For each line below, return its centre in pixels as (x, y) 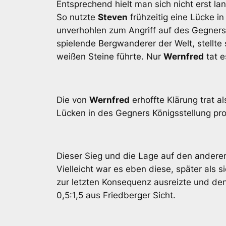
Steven (113, 17)
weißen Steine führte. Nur (110, 56)
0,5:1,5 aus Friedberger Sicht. (116, 195)
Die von (73, 100)
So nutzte (77, 17)
